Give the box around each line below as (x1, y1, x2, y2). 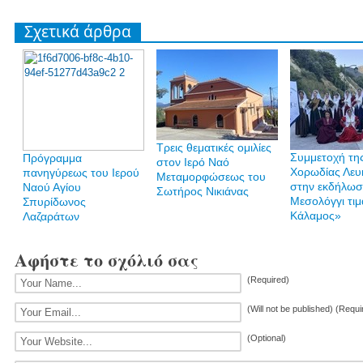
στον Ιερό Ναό (156, 156, 229, 169)
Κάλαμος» (290, 209, 341, 222)
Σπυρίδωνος (23, 195, 86, 208)
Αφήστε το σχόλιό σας (15, 246, 199, 273)
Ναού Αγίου (23, 181, 81, 194)
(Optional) (247, 333, 286, 344)
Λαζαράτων (23, 210, 79, 223)
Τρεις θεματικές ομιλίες (156, 141, 271, 154)
